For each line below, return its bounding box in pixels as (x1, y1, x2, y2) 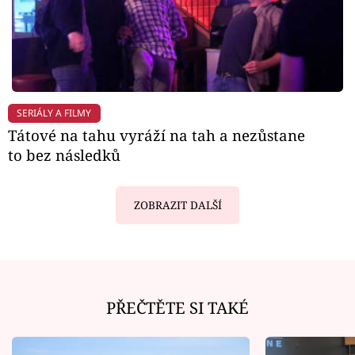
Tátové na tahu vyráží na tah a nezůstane (8, 125, 305, 146)
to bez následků (8, 145, 120, 166)
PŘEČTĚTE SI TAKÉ (106, 296, 249, 319)
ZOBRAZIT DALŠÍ (133, 197, 222, 212)
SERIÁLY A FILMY (17, 105, 92, 120)
